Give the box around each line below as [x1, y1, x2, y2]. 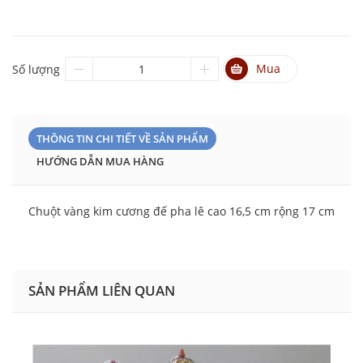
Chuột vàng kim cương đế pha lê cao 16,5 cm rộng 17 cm [28, 203, 335, 220]
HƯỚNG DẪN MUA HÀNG [36, 154, 164, 169]
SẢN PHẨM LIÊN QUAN [28, 281, 175, 301]
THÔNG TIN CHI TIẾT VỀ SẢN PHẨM [36, 131, 208, 147]
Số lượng [12, 62, 60, 78]
